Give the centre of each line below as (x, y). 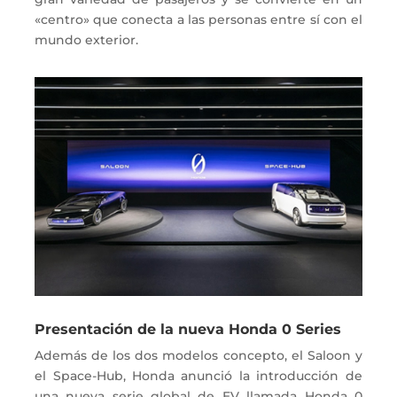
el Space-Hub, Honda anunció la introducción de (198, 375)
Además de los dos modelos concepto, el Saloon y (198, 355)
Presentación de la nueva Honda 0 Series (188, 329)
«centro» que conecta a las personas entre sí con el (198, 19)
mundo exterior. (89, 40)
